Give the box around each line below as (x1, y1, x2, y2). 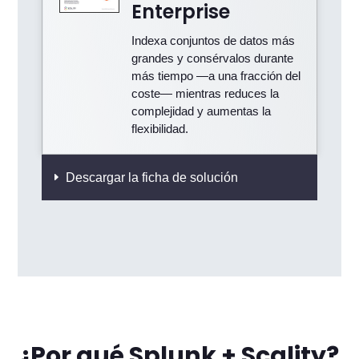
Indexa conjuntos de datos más (131, 34, 295, 48)
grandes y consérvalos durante (131, 51, 293, 66)
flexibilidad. (131, 122, 188, 136)
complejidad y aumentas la (131, 104, 271, 119)
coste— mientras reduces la (131, 87, 279, 101)
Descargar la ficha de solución (66, 171, 239, 185)
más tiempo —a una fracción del (131, 69, 301, 83)
